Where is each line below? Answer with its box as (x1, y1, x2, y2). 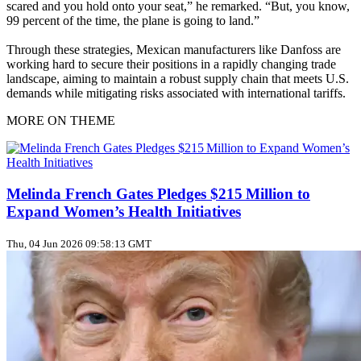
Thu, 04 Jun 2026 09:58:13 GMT (6, 237, 151, 250)
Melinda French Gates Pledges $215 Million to (6, 185, 310, 202)
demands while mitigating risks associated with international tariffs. (6, 86, 346, 101)
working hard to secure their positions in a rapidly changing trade (6, 57, 336, 72)
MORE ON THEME (6, 114, 115, 128)
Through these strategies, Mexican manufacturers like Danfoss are (6, 43, 341, 57)
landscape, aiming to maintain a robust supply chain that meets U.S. (6, 72, 349, 86)
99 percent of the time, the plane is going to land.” (6, 14, 259, 28)
